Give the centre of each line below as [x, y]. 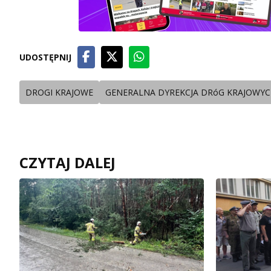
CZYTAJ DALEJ [67, 163]
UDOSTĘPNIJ [45, 57]
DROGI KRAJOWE [59, 93]
